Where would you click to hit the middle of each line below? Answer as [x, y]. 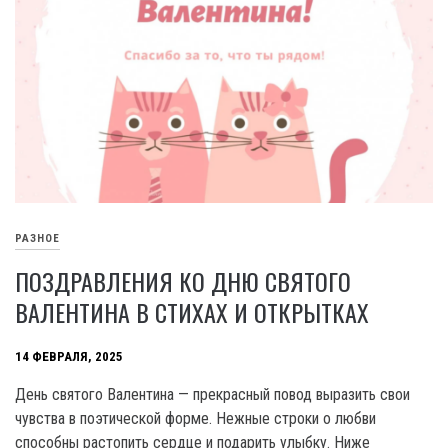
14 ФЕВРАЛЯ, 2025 [69, 357]
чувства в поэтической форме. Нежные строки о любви [195, 419]
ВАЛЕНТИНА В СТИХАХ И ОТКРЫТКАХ [192, 312]
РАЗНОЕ [37, 239]
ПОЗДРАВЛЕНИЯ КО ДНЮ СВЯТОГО [183, 281]
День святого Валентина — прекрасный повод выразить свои [212, 395]
